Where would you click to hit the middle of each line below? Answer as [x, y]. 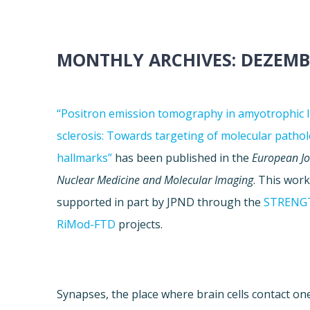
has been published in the [182, 158]
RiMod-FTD [86, 225]
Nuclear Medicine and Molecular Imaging [155, 180]
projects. [139, 225]
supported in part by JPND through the [161, 202]
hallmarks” [85, 158]
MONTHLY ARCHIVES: [149, 60]
